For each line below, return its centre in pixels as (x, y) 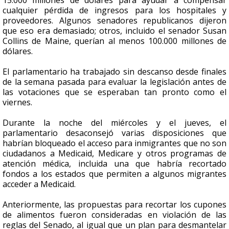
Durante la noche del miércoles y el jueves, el (114, 123)
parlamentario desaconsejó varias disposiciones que (114, 133)
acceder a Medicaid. (39, 184)
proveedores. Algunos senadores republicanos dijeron (114, 20)
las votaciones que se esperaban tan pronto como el (114, 92)
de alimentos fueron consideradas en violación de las (114, 215)
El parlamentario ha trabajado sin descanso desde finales (114, 72)
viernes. (17, 102)
